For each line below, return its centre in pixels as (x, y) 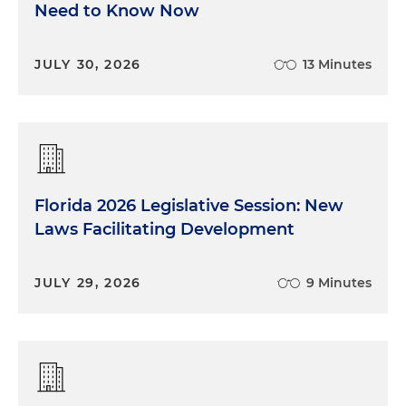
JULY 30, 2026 (88, 65)
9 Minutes (339, 283)
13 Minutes (337, 65)
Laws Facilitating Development (164, 230)
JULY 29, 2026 (88, 283)
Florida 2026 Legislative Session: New (189, 206)
